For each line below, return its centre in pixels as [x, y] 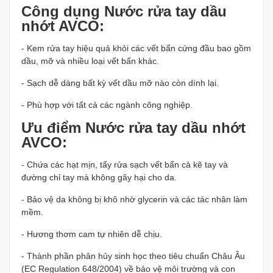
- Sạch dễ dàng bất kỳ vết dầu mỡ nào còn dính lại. [120, 83]
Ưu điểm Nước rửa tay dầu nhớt [133, 128]
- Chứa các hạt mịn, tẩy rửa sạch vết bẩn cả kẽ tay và [125, 165]
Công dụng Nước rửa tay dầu [124, 11]
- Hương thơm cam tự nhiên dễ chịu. [92, 234]
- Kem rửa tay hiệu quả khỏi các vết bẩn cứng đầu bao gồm [136, 48]
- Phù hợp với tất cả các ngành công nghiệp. [107, 105]
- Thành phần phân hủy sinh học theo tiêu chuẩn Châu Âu [133, 256]
